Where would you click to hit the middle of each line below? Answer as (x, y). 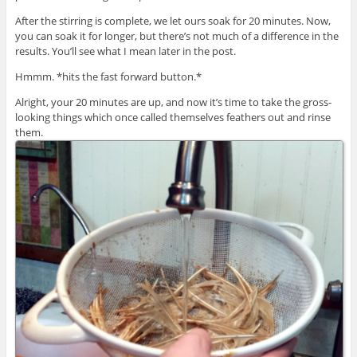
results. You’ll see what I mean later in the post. (125, 51)
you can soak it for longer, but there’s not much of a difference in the (177, 35)
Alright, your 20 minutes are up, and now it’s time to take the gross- (173, 102)
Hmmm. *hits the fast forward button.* (108, 76)
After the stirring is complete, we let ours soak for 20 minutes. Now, (173, 20)
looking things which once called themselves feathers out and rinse (173, 117)
